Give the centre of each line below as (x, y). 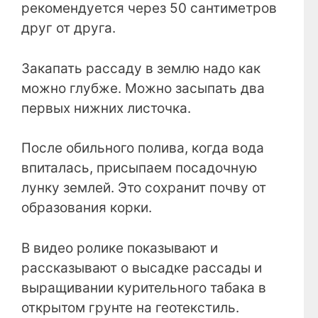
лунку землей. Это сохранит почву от (144, 188)
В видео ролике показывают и (120, 248)
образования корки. (87, 208)
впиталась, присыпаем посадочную (139, 168)
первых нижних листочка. (106, 108)
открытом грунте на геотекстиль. (130, 307)
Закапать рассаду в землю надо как (141, 68)
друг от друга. (68, 28)
